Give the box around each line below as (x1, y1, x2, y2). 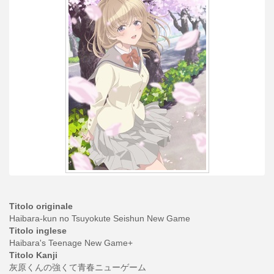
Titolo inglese (9, 225, 67, 235)
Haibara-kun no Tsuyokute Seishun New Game (9, 213, 190, 223)
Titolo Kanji (9, 250, 57, 260)
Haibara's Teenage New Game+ (9, 237, 133, 248)
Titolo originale (9, 201, 73, 211)
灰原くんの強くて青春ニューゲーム (9, 262, 146, 272)
